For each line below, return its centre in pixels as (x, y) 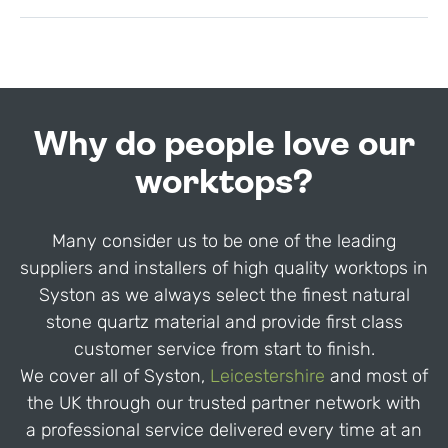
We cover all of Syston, (115, 375)
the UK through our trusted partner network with (224, 402)
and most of (376, 375)
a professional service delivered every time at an (224, 429)
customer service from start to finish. (224, 348)
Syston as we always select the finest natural (224, 294)
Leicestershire (267, 375)
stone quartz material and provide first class (224, 321)
